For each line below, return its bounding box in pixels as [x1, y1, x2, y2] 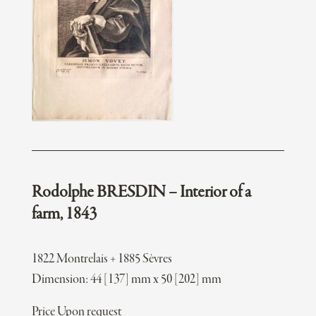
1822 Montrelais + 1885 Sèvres [31, 252, 172, 267]
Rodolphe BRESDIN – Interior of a [31, 183, 251, 202]
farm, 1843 [31, 205, 97, 224]
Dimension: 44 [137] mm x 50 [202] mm [31, 272, 221, 288]
